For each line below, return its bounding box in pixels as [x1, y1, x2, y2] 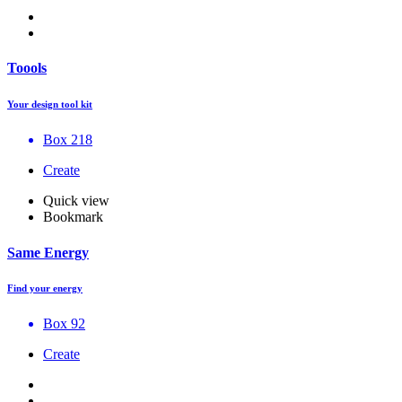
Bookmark [43, 209, 103, 225]
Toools [7, 60, 47, 76]
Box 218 [43, 132, 92, 148]
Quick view [43, 193, 109, 209]
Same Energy [7, 244, 89, 260]
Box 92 [43, 316, 85, 332]
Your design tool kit [7, 99, 92, 110]
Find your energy [7, 283, 83, 294]
